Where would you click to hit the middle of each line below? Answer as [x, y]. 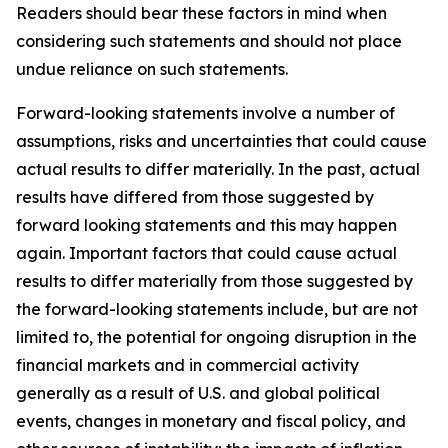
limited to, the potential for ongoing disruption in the [216, 337]
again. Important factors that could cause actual [206, 253]
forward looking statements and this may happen [206, 225]
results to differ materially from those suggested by [214, 281]
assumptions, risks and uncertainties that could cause [221, 141]
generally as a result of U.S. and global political [198, 393]
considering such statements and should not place [209, 41]
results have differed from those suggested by [195, 197]
